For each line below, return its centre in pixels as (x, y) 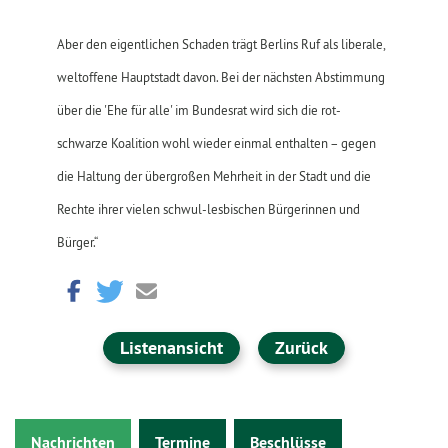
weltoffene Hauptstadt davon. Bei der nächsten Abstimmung (220, 77)
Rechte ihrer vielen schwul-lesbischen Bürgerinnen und (208, 209)
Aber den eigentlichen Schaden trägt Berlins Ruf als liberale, (220, 44)
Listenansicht (171, 347)
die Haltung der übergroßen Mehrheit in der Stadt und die (213, 176)
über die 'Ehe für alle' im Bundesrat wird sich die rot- (198, 110)
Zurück (301, 347)
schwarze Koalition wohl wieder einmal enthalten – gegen (216, 143)
